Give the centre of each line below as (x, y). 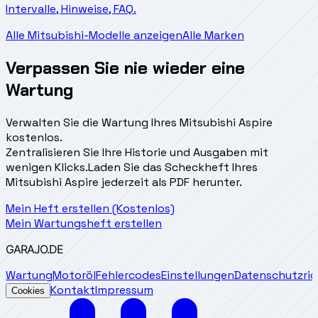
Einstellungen (198, 275)
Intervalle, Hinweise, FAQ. (71, 9)
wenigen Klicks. (47, 167)
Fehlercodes (128, 275)
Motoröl (74, 275)
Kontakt (73, 290)
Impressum (124, 290)
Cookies (28, 291)
